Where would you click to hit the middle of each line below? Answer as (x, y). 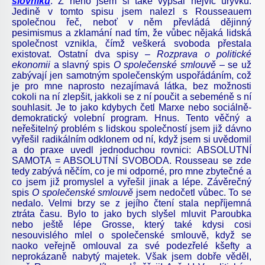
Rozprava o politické (204, 54)
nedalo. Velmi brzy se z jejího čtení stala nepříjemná (132, 203)
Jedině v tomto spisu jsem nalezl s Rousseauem (132, 11)
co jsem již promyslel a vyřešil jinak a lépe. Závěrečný (132, 182)
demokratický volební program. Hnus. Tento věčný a (132, 118)
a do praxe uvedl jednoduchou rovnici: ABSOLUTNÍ (132, 150)
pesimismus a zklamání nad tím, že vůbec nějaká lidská (132, 33)
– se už (234, 64)
